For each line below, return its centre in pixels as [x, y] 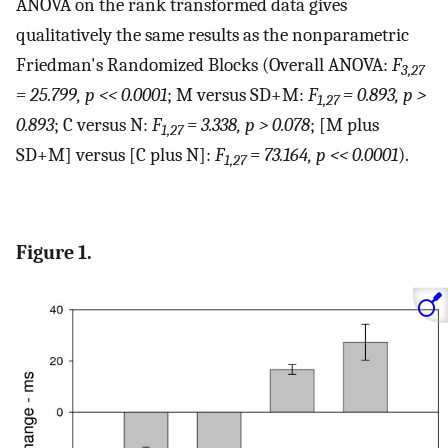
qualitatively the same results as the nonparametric [212, 34]
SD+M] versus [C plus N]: [115, 154]
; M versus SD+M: [237, 94]
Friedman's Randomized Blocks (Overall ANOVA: [204, 64]
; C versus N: [103, 124]
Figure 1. [54, 253]
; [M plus [344, 124]
